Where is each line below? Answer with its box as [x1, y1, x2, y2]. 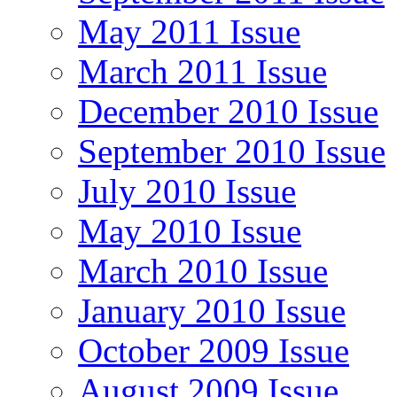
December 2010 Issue [78, 91, 378, 130]
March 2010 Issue [78, 251, 328, 290]
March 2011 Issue [78, 51, 327, 90]
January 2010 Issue [78, 291, 346, 330]
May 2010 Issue [78, 211, 301, 250]
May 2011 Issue [78, 12, 300, 51]
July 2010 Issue [78, 171, 296, 210]
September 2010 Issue [78, 131, 385, 170]
